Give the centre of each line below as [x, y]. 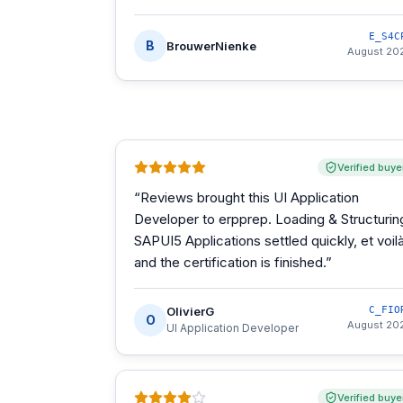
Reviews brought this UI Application [250, 197]
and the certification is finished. [230, 262]
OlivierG [190, 311]
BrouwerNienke [211, 45]
